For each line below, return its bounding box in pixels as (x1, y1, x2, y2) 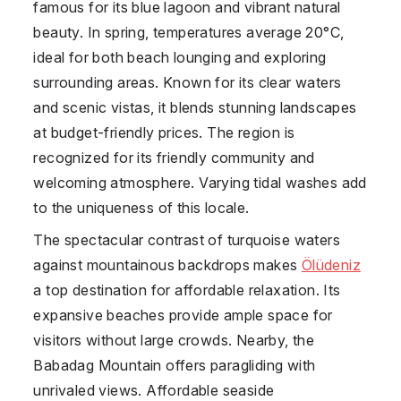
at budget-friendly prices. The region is (33, 123, 295, 141)
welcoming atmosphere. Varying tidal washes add (33, 173, 367, 192)
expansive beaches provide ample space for (33, 305, 333, 324)
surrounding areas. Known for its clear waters (33, 73, 342, 91)
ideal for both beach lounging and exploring (33, 47, 327, 66)
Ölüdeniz (301, 255, 361, 274)
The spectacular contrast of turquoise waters (33, 230, 340, 249)
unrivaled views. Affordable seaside (33, 380, 275, 399)
